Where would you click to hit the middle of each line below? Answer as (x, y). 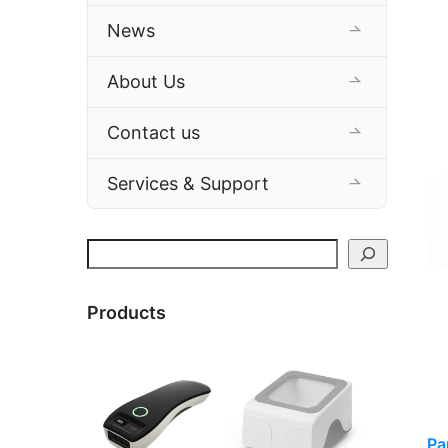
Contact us (153, 133)
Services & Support (188, 184)
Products (126, 313)
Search (112, 249)
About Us (146, 82)
